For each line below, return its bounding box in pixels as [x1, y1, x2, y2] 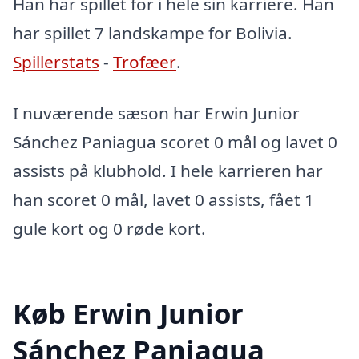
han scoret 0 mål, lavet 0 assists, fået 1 [13, 188, 314, 212]
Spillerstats [13, 50, 99, 74]
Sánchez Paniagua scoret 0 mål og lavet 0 [13, 131, 337, 154]
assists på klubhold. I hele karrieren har [13, 159, 323, 183]
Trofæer [113, 50, 176, 74]
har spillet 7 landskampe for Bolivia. [13, 22, 292, 45]
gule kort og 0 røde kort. [13, 217, 206, 240]
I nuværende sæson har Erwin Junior [13, 102, 300, 125]
